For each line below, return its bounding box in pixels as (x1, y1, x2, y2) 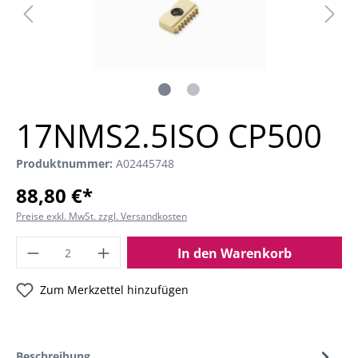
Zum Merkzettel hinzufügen (40, 282, 189, 297)
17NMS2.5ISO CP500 (16, 113, 322, 157)
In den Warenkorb (177, 245, 292, 262)
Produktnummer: (16, 156, 116, 171)
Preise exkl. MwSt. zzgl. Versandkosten (16, 209, 187, 223)
